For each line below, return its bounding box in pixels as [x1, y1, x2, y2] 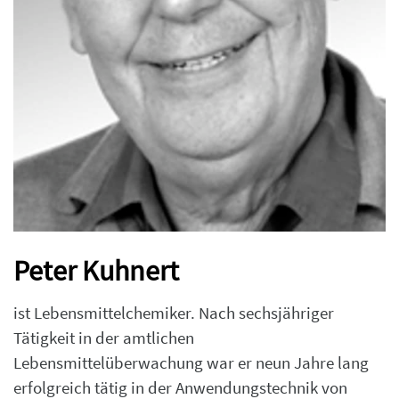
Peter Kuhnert [13, 252, 179, 289]
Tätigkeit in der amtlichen [13, 327, 194, 348]
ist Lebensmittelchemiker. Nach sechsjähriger [13, 302, 334, 323]
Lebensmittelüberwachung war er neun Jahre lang [13, 352, 369, 373]
